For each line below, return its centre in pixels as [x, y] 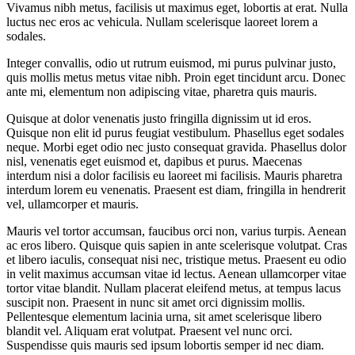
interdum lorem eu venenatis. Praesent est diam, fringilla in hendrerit [176, 190]
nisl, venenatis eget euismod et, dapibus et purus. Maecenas [154, 161]
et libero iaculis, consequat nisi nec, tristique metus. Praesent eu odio [176, 260]
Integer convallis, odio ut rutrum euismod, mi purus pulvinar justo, [171, 63]
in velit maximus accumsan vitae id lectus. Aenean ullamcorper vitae [176, 274]
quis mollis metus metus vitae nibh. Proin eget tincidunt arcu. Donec [176, 77]
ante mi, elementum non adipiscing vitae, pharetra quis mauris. [162, 92]
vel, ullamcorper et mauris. [73, 204]
